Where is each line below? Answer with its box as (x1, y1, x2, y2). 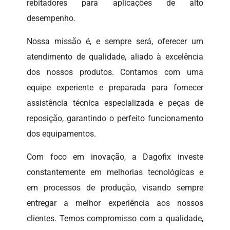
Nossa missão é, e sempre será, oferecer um (27, 36, 203, 47)
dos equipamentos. (27, 129, 97, 139)
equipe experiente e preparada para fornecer (27, 83, 203, 93)
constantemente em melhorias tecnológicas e (27, 167, 203, 178)
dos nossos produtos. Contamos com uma (27, 67, 203, 78)
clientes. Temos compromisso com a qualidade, (27, 214, 203, 224)
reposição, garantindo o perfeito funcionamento (27, 113, 203, 124)
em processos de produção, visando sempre (27, 183, 203, 193)
